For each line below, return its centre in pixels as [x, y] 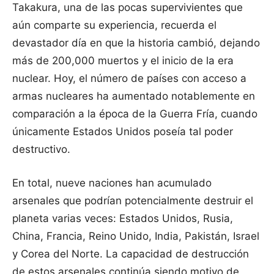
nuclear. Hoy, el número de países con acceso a [129, 79]
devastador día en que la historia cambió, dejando [136, 43]
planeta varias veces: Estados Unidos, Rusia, [123, 219]
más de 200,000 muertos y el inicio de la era [123, 61]
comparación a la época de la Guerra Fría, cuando [135, 114]
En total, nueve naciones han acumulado [112, 183]
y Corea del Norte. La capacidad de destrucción [131, 254]
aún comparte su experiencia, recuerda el [114, 25]
